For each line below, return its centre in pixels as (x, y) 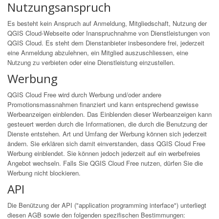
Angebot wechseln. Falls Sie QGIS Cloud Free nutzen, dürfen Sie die (105, 163)
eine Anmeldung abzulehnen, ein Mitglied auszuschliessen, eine (98, 53)
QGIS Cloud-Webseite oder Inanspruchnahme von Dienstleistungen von (109, 33)
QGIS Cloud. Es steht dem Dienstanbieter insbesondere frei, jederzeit (106, 43)
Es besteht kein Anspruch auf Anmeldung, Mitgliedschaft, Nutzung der (107, 23)
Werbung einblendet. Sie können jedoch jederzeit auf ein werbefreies (104, 153)
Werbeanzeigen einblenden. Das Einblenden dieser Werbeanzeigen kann (109, 114)
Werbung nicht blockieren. (44, 173)
